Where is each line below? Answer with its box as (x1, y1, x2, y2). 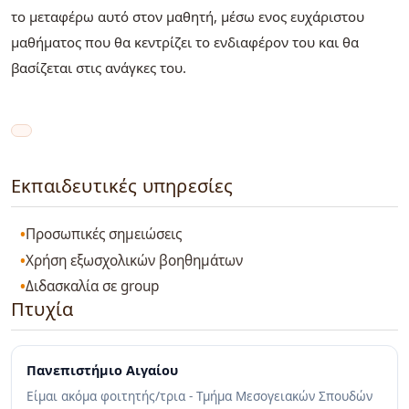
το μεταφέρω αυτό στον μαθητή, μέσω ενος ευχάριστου (11, 7, 364, 26)
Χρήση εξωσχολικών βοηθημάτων (26, 250, 244, 270)
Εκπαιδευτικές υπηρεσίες (11, 173, 234, 198)
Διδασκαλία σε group (26, 277, 160, 297)
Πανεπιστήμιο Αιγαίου (26, 362, 178, 380)
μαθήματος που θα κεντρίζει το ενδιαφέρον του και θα (11, 33, 359, 52)
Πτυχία (11, 297, 74, 322)
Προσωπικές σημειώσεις (26, 225, 183, 245)
